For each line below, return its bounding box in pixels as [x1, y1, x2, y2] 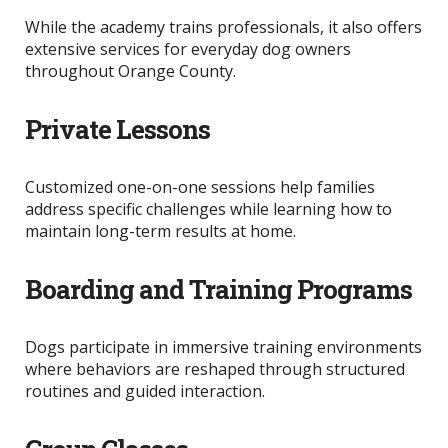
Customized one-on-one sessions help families [25, 176, 375, 199]
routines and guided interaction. [25, 380, 265, 403]
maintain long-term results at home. [25, 220, 296, 243]
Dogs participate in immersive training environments [25, 336, 422, 359]
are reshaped [155, 358, 255, 381]
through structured [255, 358, 405, 381]
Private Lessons [25, 112, 210, 147]
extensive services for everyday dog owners [25, 38, 351, 61]
